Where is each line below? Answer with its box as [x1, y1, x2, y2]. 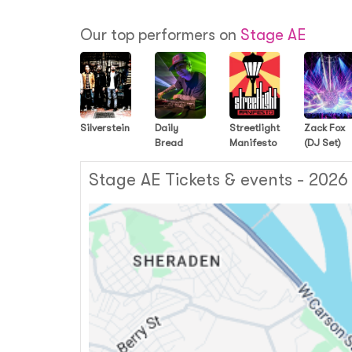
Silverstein [80, 122, 130, 134]
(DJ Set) [304, 137, 341, 148]
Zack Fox [304, 122, 345, 134]
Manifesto [229, 137, 277, 148]
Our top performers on [80, 26, 240, 44]
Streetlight [229, 122, 280, 134]
